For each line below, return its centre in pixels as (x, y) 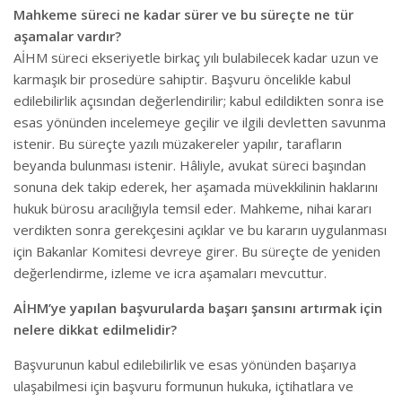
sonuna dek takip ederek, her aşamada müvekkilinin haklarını (196, 187)
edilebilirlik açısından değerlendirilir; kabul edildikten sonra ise (199, 100)
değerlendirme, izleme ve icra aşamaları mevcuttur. (170, 273)
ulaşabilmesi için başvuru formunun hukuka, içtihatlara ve (184, 386)
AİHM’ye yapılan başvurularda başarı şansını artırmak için (198, 308)
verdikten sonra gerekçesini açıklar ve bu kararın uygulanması (200, 230)
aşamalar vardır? (67, 36)
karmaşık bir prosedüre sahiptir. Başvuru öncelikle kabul (182, 79)
